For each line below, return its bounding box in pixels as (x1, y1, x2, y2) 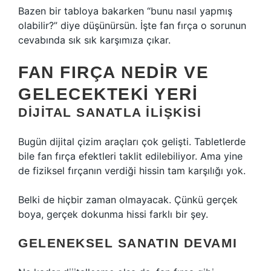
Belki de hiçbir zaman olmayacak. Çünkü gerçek (18, 194, 238, 206)
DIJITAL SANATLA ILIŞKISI (18, 105, 201, 119)
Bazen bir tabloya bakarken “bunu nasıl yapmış (18, 5, 232, 17)
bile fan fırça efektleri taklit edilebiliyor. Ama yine (18, 150, 243, 162)
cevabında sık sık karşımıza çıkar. (18, 34, 171, 46)
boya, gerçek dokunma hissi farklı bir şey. (18, 208, 208, 220)
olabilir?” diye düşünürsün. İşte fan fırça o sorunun (18, 19, 246, 31)
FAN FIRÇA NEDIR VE (18, 63, 209, 82)
